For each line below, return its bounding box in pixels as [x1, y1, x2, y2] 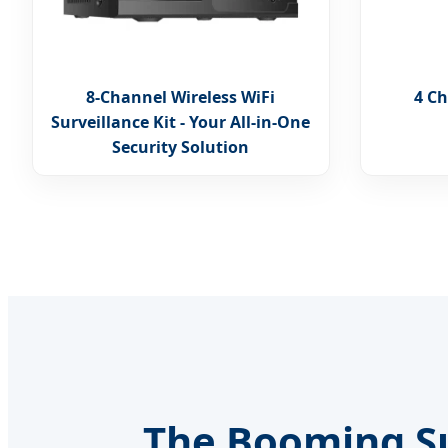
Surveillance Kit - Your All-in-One [51, 110, 311, 133]
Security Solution [112, 135, 250, 158]
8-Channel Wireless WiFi [86, 85, 276, 108]
